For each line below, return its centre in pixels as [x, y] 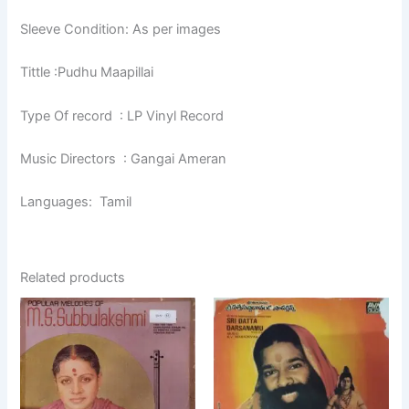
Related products [73, 277]
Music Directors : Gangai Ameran [124, 159]
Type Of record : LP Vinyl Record [122, 115]
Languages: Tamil [76, 202]
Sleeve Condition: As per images [121, 29]
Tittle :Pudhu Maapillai [87, 73]
